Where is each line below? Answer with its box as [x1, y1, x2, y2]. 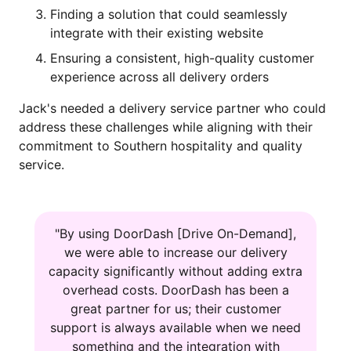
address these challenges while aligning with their [19, 119, 313, 136]
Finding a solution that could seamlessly [50, 6, 288, 23]
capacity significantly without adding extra [49, 263, 302, 280]
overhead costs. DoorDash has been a [62, 282, 289, 299]
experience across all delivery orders [50, 69, 269, 85]
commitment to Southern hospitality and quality [19, 138, 302, 154]
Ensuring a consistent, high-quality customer [50, 50, 314, 67]
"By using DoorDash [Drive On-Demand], [55, 226, 296, 242]
